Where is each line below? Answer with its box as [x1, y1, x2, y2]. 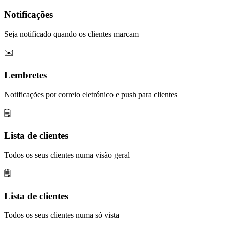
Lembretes [4, 69, 47, 80]
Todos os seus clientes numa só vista [4, 211, 119, 220]
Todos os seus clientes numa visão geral [4, 150, 130, 159]
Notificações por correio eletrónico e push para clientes [4, 90, 177, 99]
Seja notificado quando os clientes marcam [4, 30, 139, 39]
